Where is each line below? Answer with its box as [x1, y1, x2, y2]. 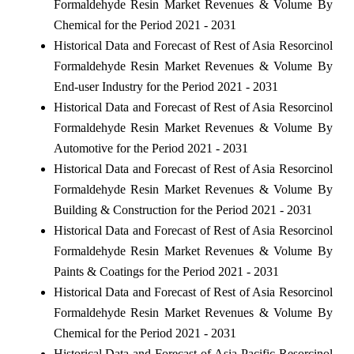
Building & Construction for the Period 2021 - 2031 [53, 202, 312, 217]
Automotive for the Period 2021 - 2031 [53, 141, 248, 155]
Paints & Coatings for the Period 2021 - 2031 [53, 264, 279, 278]
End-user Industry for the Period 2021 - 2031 [53, 79, 278, 93]
